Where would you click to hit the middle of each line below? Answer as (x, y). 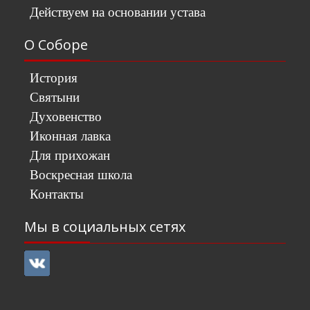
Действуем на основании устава (118, 12)
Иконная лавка (70, 136)
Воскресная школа (81, 175)
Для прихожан (70, 155)
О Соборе (56, 45)
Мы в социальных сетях (105, 227)
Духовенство (66, 117)
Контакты (57, 194)
